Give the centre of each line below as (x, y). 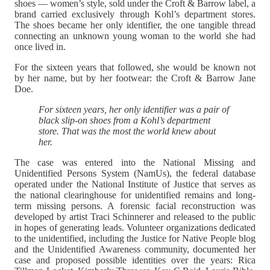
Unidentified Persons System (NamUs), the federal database (135, 173)
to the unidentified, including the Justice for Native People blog (135, 238)
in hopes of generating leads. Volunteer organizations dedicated (135, 227)
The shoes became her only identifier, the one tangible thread (135, 25)
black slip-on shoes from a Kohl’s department (124, 120)
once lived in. (40, 46)
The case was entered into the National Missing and (135, 162)
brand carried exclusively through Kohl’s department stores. (135, 14)
